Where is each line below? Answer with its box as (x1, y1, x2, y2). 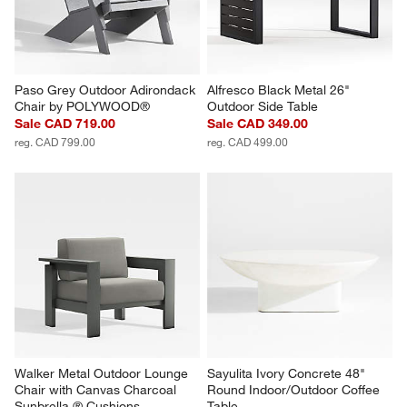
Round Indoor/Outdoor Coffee (207, 381, 383, 398)
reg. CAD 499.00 (207, 134, 288, 149)
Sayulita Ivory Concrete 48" (207, 364, 369, 382)
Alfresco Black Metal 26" (207, 82, 353, 98)
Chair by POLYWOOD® (15, 98, 151, 114)
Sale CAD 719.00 (15, 115, 116, 132)
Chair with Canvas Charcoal (15, 381, 181, 398)
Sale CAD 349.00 (207, 115, 308, 132)
